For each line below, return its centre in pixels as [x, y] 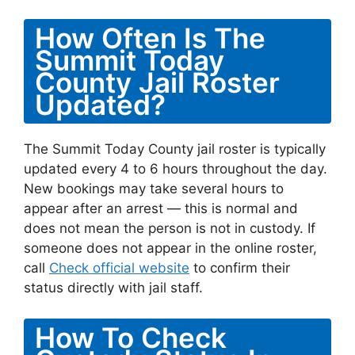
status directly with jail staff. [113, 288]
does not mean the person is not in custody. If [170, 228]
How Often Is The [150, 38]
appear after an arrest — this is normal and [161, 208]
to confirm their [240, 268]
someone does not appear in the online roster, [170, 248]
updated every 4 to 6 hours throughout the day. [176, 169]
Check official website [119, 268]
